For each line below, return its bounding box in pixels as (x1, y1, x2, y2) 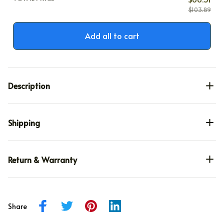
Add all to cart (84, 30, 139, 41)
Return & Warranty (8, 153, 77, 165)
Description (8, 80, 50, 91)
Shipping (8, 117, 40, 128)
